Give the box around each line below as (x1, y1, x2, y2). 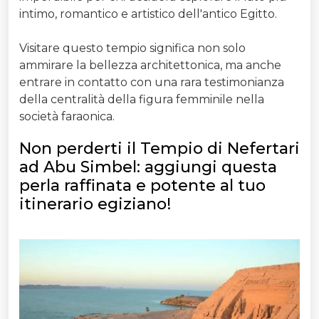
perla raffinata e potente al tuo (19, 176, 266, 196)
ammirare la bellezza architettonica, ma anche (19, 58, 281, 73)
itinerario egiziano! (19, 194, 171, 214)
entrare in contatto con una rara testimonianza (19, 75, 284, 90)
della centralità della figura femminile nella (19, 93, 264, 107)
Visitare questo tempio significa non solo (19, 41, 246, 56)
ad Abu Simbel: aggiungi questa (19, 157, 277, 177)
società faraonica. (19, 110, 115, 124)
